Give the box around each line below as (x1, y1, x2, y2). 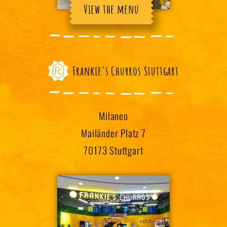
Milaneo (99, 108, 128, 124)
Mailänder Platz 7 (81, 126, 146, 141)
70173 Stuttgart (84, 143, 143, 158)
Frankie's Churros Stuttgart (72, 63, 179, 79)
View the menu (83, 2, 140, 17)
